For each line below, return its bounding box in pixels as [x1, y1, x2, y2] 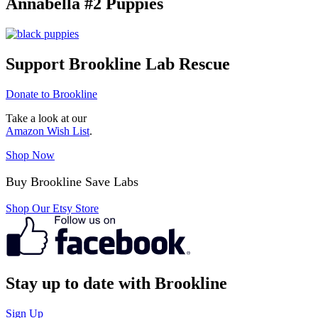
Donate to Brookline [6, 87, 97, 100]
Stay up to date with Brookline [6, 273, 227, 292]
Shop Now [6, 148, 55, 161]
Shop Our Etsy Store [6, 202, 99, 214]
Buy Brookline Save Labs [6, 174, 138, 189]
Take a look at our [6, 111, 87, 124]
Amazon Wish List [6, 124, 89, 137]
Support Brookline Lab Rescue [6, 54, 230, 73]
